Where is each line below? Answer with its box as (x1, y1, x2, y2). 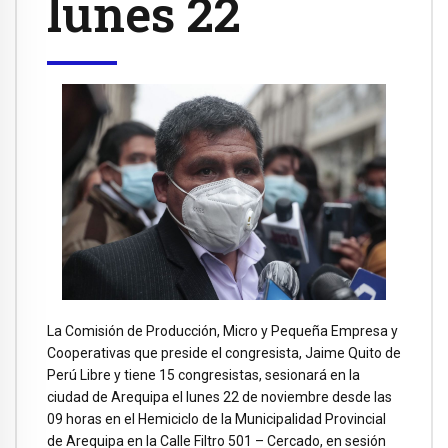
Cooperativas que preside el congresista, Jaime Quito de (47, 345, 401, 361)
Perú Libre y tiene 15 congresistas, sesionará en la (47, 367, 360, 383)
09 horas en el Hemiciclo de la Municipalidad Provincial (47, 411, 386, 427)
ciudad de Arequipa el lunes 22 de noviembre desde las (47, 389, 392, 405)
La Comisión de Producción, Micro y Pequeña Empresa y (47, 323, 398, 339)
